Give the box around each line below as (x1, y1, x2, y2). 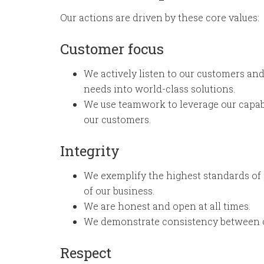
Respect (60, 243, 111, 262)
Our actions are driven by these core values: (60, 11, 259, 24)
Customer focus (60, 39, 164, 58)
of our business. (84, 184, 154, 197)
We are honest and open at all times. (84, 200, 250, 212)
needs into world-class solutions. (84, 82, 235, 95)
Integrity (60, 141, 120, 160)
